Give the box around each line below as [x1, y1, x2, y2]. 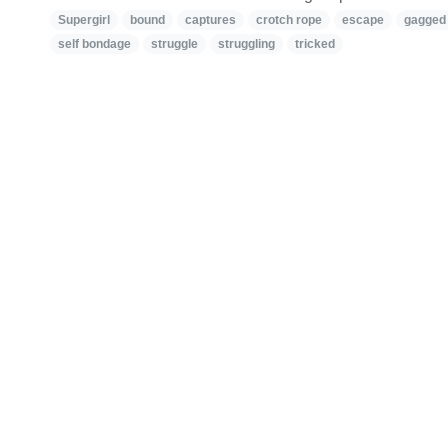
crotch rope [256, 13, 322, 27]
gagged [404, 13, 446, 27]
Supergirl [58, 13, 110, 27]
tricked [295, 37, 335, 51]
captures [185, 13, 236, 27]
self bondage [58, 37, 131, 51]
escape [342, 13, 384, 27]
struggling [218, 37, 275, 51]
